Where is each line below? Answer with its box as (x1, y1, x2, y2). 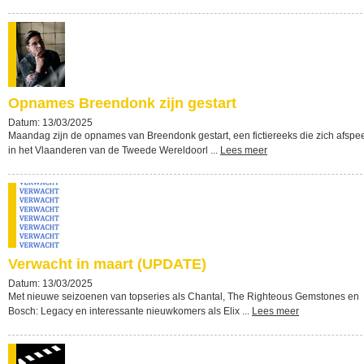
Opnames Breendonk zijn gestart (8, 95, 236, 111)
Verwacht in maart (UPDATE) (8, 256, 206, 272)
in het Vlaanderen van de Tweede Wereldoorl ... (8, 145, 220, 156)
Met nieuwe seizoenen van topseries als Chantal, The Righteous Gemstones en (8, 291, 359, 302)
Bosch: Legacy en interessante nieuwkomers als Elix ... (8, 305, 252, 317)
